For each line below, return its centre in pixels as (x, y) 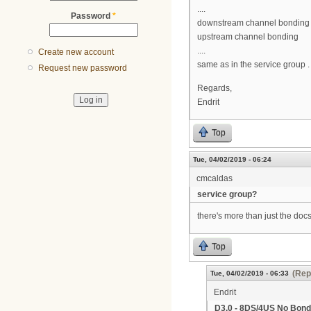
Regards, (215, 89)
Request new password (83, 68)
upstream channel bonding (248, 36)
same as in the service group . (253, 64)
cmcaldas (215, 178)
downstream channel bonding (253, 23)
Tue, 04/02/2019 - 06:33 (250, 273)
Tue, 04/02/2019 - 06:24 (232, 159)
